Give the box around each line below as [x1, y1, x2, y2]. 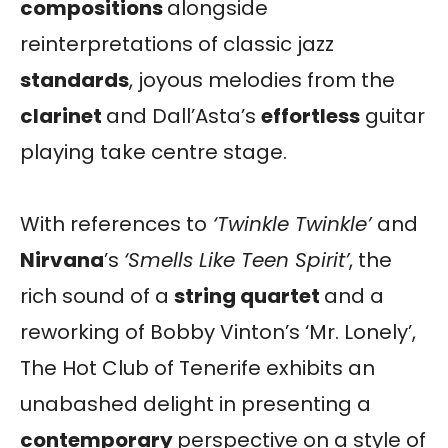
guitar [360, 101, 425, 130]
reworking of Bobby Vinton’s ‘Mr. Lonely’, [20, 317, 416, 346]
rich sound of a [20, 281, 174, 310]
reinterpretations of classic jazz [20, 29, 334, 58]
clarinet [20, 101, 106, 130]
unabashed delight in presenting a [20, 389, 371, 418]
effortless [261, 101, 360, 130]
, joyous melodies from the [129, 65, 395, 94]
